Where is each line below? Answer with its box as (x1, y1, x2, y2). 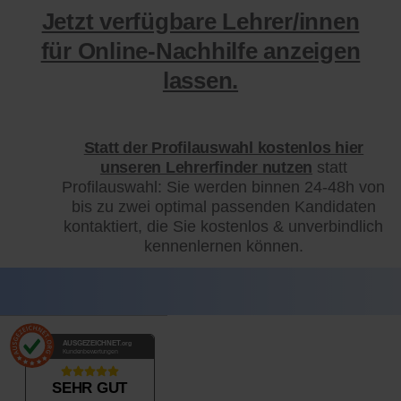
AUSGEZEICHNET (62, 339, 121, 348)
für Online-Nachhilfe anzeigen (40, 38, 361, 65)
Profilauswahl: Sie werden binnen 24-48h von (62, 177, 386, 196)
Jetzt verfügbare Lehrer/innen (41, 8, 360, 36)
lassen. (162, 67, 239, 95)
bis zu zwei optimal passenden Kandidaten (71, 197, 376, 216)
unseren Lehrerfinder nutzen (99, 158, 313, 176)
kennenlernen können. (143, 236, 303, 255)
